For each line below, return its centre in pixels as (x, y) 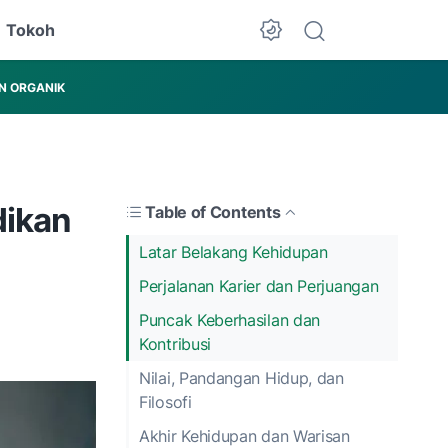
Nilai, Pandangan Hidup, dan (241, 377)
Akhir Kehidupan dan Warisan (244, 435)
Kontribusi (175, 343)
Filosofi (165, 401)
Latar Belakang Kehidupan (233, 251)
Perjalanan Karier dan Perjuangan (259, 285)
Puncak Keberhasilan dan (230, 319)
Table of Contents (213, 211)
